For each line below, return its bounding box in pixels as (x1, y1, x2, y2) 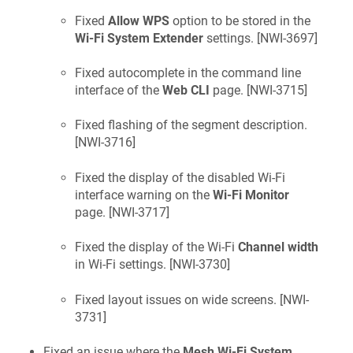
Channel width (238, 240, 318, 255)
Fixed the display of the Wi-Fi (75, 240, 238, 255)
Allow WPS (108, 13, 169, 28)
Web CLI (162, 83, 210, 98)
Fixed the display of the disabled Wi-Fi (75, 169, 285, 185)
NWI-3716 (78, 135, 132, 150)
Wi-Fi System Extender (75, 30, 203, 46)
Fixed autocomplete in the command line (75, 65, 301, 81)
